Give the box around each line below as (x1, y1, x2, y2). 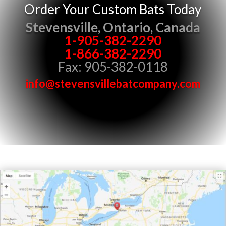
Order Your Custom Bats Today (24, 1, 202, 18)
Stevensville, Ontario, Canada (25, 19, 200, 36)
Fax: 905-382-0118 (58, 59, 168, 75)
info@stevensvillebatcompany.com (25, 77, 200, 91)
